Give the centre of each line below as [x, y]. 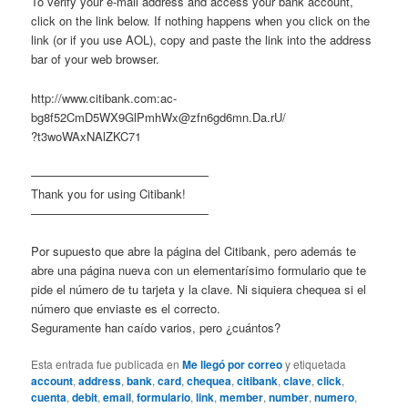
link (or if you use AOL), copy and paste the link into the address [202, 40]
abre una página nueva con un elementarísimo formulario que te [199, 270]
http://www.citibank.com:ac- [104, 97]
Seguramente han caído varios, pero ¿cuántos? [156, 327]
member [242, 397]
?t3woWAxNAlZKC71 [87, 136]
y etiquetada [315, 363]
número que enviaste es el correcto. [126, 308]
